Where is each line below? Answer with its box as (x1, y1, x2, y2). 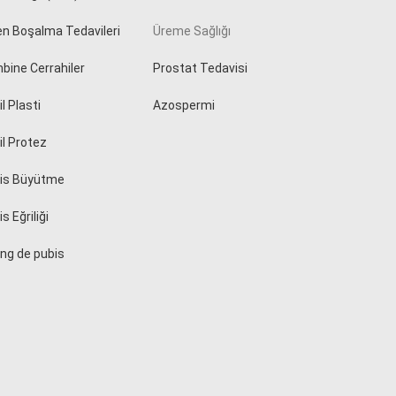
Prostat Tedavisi (153, 61, 248, 76)
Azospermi (153, 98, 216, 113)
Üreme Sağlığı (153, 24, 232, 39)
